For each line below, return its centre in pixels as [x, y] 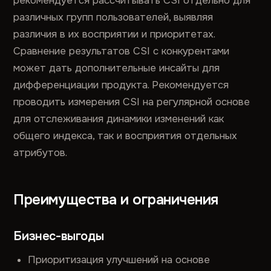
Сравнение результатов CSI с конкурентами [122, 51]
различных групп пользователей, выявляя [113, 17]
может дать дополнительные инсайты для [117, 68]
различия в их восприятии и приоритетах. [114, 34]
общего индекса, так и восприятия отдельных [126, 136]
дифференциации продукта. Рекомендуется [121, 85]
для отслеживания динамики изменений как [119, 119]
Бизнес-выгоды [59, 236]
